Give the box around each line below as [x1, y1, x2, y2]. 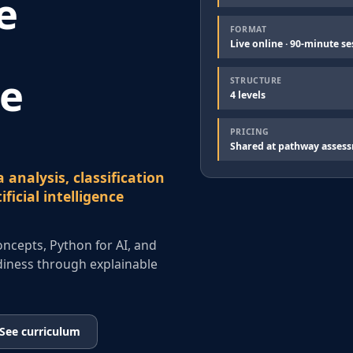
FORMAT [229, 24, 267, 35]
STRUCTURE [229, 75, 282, 86]
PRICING [229, 126, 269, 137]
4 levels [229, 87, 266, 102]
